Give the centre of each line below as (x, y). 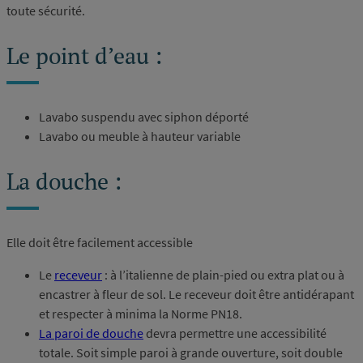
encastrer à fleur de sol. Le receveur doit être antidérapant (196, 295)
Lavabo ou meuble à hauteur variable (140, 137)
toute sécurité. (46, 11)
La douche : (64, 181)
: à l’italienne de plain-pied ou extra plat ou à (223, 275)
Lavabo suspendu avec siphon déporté (144, 117)
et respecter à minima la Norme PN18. (141, 314)
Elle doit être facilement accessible (100, 243)
